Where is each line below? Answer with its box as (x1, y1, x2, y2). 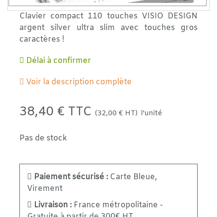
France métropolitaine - (72, 200, 163, 210)
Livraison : (34, 200, 72, 210)
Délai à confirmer (24, 56, 91, 66)
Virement (27, 184, 62, 194)
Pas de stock (19, 133, 67, 143)
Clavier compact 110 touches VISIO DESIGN (19, 11, 198, 21)
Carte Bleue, (108, 172, 157, 182)
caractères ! (19, 34, 64, 45)
